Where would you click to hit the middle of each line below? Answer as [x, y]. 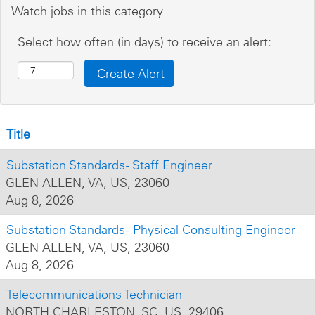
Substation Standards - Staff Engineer [109, 165]
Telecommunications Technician [94, 294]
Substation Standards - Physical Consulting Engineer [151, 230]
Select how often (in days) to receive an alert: [144, 42]
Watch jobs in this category [87, 11]
